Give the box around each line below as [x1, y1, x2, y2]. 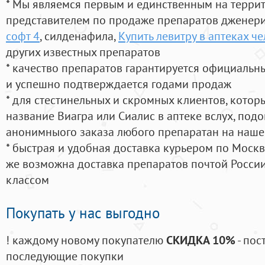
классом [6, 172, 49, 188]
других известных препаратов [6, 44, 160, 60]
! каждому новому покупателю [6, 232, 166, 248]
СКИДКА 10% [166, 232, 235, 248]
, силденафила [40, 28, 114, 44]
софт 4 [6, 28, 40, 44]
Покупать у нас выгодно [6, 203, 160, 223]
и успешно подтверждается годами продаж [6, 76, 231, 92]
